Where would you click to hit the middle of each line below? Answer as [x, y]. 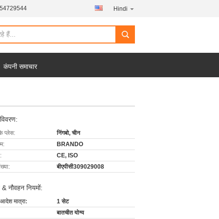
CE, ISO [67, 155]
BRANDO [70, 144]
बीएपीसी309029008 [80, 167]
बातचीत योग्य [70, 213]
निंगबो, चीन [68, 133]
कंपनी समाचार [20, 66]
